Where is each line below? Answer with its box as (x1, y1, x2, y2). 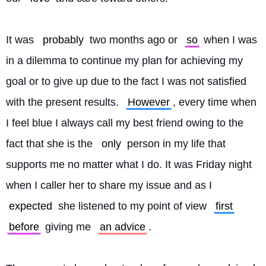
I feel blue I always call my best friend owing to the (6, 117, 243, 129)
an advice (100, 221, 145, 233)
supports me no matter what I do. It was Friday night (6, 159, 252, 170)
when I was (201, 34, 257, 46)
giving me (42, 221, 94, 233)
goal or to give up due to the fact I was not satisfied (6, 75, 246, 87)
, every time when (173, 96, 256, 108)
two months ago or (87, 34, 180, 46)
